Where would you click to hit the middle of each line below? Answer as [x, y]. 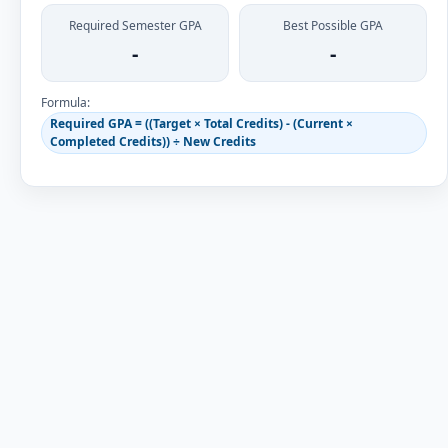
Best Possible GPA [333, 25]
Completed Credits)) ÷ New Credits [153, 141]
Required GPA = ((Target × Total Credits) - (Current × [201, 123]
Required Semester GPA [135, 25]
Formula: [65, 102]
